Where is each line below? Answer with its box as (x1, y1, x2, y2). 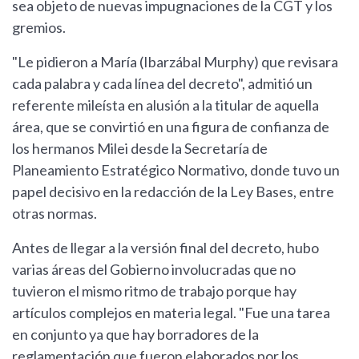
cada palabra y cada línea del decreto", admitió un (12, 75, 313, 93)
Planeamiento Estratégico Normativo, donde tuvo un (12, 161, 340, 179)
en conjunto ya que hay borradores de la (12, 325, 259, 344)
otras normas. (12, 204, 97, 223)
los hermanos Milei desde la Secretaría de (12, 139, 268, 158)
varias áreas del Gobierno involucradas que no (12, 260, 296, 279)
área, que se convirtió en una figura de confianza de (12, 118, 329, 136)
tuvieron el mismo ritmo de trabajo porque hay (12, 282, 296, 301)
